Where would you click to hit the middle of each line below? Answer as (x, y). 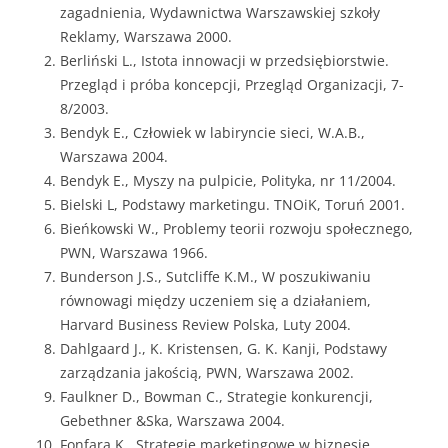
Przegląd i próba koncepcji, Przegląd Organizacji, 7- (232, 84)
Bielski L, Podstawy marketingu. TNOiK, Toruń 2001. (232, 204)
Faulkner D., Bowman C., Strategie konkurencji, (216, 396)
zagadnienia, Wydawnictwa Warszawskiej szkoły (220, 12)
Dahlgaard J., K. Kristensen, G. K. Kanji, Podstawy (223, 348)
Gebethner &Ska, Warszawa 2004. (172, 420)
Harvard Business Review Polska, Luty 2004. (205, 324)
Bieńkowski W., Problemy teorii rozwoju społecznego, (236, 228)
